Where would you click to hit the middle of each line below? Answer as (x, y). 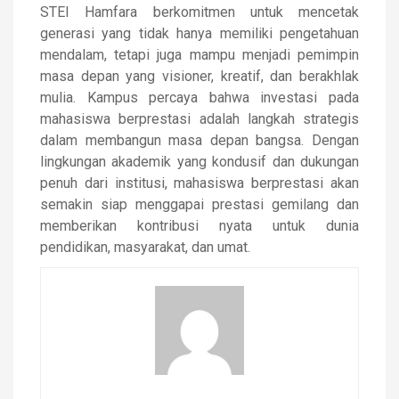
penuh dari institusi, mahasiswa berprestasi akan (199, 183)
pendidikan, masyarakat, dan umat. (145, 247)
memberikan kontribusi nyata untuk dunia (199, 226)
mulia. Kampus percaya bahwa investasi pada (199, 98)
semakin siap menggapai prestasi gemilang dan (199, 204)
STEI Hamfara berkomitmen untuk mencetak (199, 12)
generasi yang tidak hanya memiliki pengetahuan (199, 33)
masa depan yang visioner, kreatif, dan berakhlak (199, 76)
